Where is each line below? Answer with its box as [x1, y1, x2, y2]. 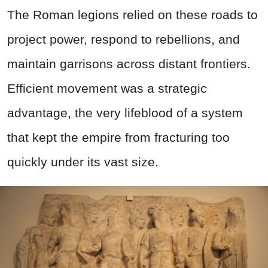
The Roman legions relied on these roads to [7, 7, 258, 22]
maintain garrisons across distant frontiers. [7, 56, 251, 71]
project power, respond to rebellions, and [7, 32, 240, 46]
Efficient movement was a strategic [7, 81, 207, 95]
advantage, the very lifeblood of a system [7, 105, 243, 120]
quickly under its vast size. [7, 154, 159, 169]
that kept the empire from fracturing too [7, 130, 230, 144]
